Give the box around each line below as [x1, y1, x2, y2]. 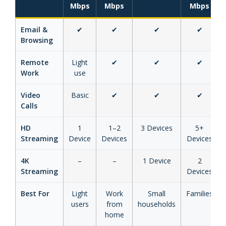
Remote [21, 57, 48, 67]
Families [186, 188, 213, 198]
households [138, 199, 176, 209]
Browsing [21, 35, 53, 45]
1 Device [142, 155, 171, 165]
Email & [21, 24, 47, 34]
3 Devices [141, 123, 173, 133]
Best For [21, 188, 49, 198]
